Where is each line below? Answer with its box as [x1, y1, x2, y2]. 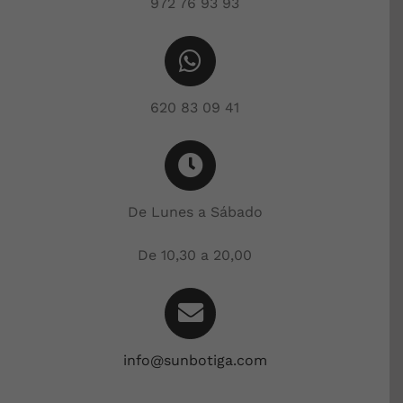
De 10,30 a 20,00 [138, 246, 252, 264]
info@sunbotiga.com [122, 351, 267, 369]
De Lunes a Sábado [127, 203, 263, 221]
